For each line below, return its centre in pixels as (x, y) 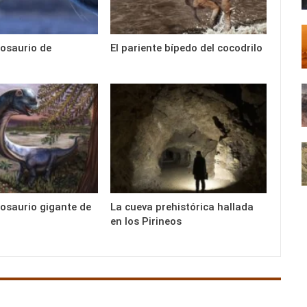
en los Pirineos (146, 221)
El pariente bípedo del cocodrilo (187, 48)
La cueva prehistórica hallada (182, 207)
